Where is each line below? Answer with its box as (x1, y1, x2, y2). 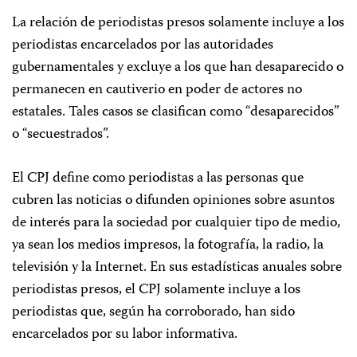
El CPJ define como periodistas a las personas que (12, 167, 304, 191)
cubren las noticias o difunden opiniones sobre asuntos (12, 189, 335, 214)
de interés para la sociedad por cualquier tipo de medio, (12, 211, 340, 236)
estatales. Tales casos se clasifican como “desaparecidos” (12, 100, 339, 125)
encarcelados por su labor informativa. (12, 323, 237, 347)
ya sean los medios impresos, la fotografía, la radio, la (12, 233, 324, 258)
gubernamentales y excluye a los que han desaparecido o (12, 56, 343, 80)
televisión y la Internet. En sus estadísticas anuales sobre (12, 256, 342, 280)
